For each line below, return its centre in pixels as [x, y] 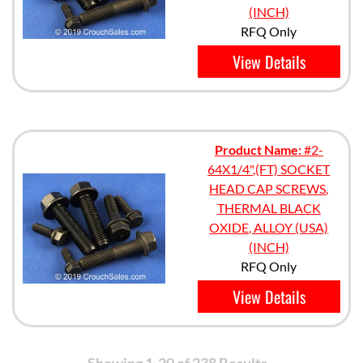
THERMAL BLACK [269, 208]
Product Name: [258, 149]
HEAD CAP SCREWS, [269, 188]
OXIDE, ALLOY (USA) [269, 227]
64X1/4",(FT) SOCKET [269, 169]
